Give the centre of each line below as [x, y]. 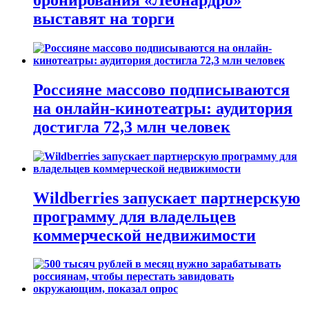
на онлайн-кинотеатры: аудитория [163, 108]
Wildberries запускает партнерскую [167, 198]
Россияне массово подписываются [161, 89]
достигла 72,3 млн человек [132, 127]
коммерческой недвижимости [144, 235]
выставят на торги [104, 18]
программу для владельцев [134, 216]
